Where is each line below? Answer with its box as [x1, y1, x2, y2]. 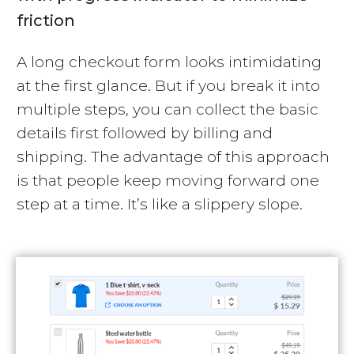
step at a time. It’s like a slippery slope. [17, 195, 303, 214]
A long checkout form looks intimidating [17, 53, 322, 72]
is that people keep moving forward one [17, 171, 319, 190]
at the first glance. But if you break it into [17, 77, 320, 96]
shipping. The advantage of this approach [17, 148, 330, 167]
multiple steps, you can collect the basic [17, 100, 318, 119]
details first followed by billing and [17, 124, 273, 143]
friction [17, 11, 75, 31]
